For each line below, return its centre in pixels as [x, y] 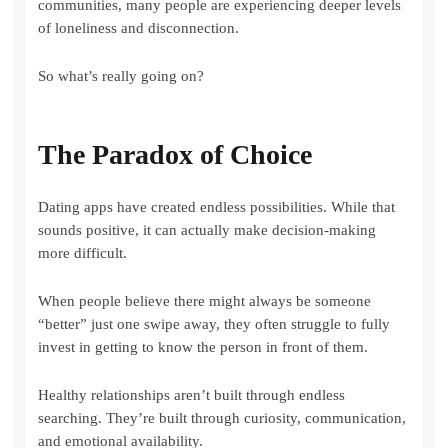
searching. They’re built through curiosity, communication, [222, 418]
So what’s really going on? [121, 76]
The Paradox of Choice [175, 155]
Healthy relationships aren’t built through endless [192, 395]
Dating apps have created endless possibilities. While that [217, 207]
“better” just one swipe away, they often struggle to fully [214, 324]
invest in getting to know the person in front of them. [203, 347]
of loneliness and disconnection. [139, 28]
